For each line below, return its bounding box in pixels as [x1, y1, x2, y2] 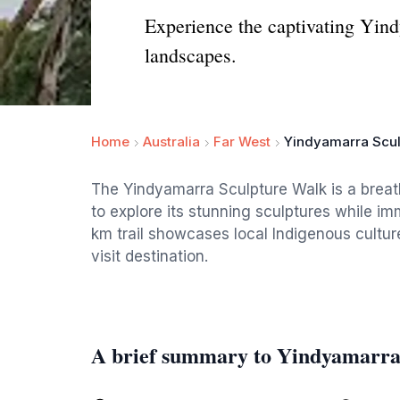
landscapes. [145, 42, 237, 68]
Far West [213, 133, 271, 150]
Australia [143, 133, 200, 150]
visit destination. [91, 247, 208, 265]
